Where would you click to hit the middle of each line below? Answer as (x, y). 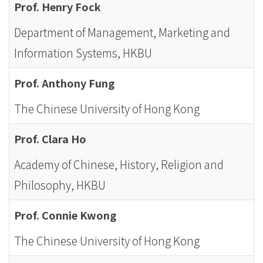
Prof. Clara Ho (50, 139)
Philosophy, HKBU (60, 185)
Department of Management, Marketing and (122, 32)
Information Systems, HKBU (83, 53)
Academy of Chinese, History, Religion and (119, 164)
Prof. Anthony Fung (64, 83)
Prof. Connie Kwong (65, 215)
